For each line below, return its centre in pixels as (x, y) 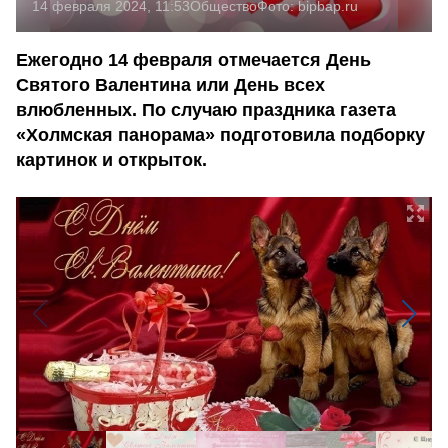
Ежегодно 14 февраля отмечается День (193, 60)
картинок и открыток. (111, 160)
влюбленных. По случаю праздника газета (206, 110)
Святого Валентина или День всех (170, 85)
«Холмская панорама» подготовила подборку (220, 135)
